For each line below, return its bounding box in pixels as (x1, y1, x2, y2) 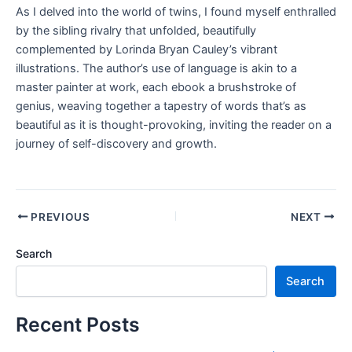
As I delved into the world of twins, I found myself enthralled (16, 5, 336, 20)
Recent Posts (16, 312, 140, 336)
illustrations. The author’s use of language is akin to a (16, 61, 297, 76)
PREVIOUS (27, 210, 90, 223)
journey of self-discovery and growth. (16, 137, 217, 152)
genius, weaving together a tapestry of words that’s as (16, 99, 306, 114)
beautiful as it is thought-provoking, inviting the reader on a (16, 118, 332, 133)
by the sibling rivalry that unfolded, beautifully (16, 24, 256, 38)
